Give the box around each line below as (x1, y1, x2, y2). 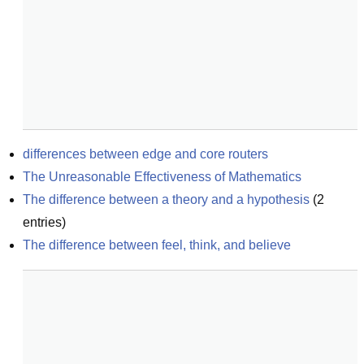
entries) (23, 215, 66, 229)
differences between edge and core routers (23, 147, 268, 161)
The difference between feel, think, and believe (23, 238, 291, 252)
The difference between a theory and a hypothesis (23, 193, 310, 206)
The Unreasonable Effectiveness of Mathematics (23, 170, 301, 184)
